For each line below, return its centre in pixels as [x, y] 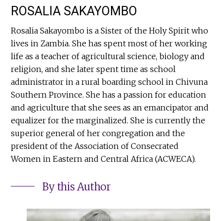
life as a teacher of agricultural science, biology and [108, 56]
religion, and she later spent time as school [93, 69]
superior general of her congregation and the [98, 133]
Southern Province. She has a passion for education [109, 94]
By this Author [77, 187]
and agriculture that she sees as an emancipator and [110, 107]
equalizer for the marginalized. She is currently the [108, 120]
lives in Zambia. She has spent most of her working [109, 43]
